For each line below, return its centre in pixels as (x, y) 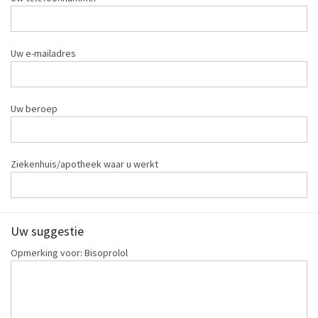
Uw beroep (34, 109)
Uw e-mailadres (43, 54)
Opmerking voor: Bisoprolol (69, 253)
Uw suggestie (47, 231)
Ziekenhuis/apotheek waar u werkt (84, 164)
